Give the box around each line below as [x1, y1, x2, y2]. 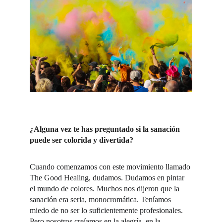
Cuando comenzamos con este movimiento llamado [30, 163, 192, 171]
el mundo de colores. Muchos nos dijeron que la [30, 184, 181, 193]
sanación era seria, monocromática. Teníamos [30, 195, 173, 204]
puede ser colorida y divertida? [30, 136, 135, 144]
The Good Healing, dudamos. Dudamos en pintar [30, 173, 186, 182]
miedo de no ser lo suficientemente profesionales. [30, 206, 185, 215]
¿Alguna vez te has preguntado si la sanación [30, 125, 182, 133]
